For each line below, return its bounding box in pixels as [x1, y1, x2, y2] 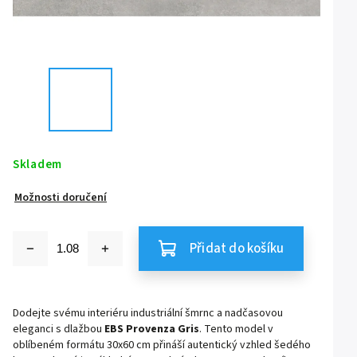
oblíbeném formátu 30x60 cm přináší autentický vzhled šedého [13, 336, 311, 353]
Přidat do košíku [190, 238, 284, 258]
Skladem [13, 155, 62, 173]
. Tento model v [199, 320, 273, 337]
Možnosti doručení [14, 189, 107, 206]
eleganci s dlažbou [13, 320, 104, 337]
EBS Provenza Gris [104, 320, 199, 337]
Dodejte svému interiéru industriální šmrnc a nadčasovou [13, 304, 283, 321]
